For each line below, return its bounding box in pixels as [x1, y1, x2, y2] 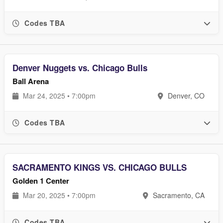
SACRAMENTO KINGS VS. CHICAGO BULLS [12, 161, 187, 173]
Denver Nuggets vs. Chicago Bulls [12, 62, 147, 74]
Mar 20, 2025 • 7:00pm [21, 190, 96, 200]
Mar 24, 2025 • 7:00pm [21, 91, 96, 101]
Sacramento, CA [151, 190, 205, 200]
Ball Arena [12, 76, 49, 87]
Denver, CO [166, 91, 205, 101]
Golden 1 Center [12, 175, 69, 186]
